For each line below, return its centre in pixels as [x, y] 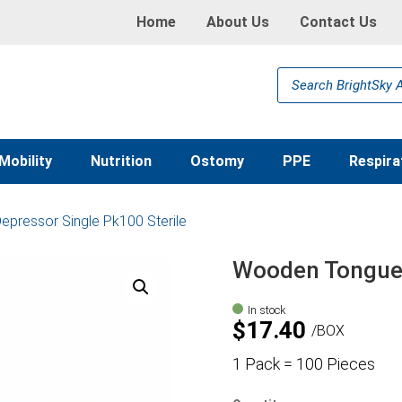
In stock [266, 310]
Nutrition [122, 161]
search [296, 86]
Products [303, 73]
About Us [237, 22]
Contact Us [338, 22]
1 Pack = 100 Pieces [303, 364]
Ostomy [217, 161]
